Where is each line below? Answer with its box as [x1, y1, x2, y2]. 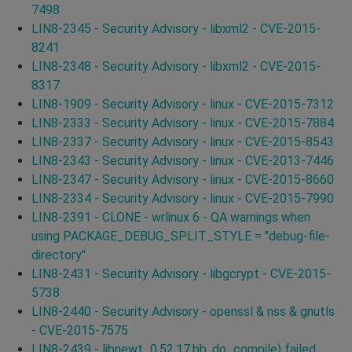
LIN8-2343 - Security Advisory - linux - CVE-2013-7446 [31, 152, 334, 168]
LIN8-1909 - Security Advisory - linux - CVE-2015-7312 [31, 96, 334, 112]
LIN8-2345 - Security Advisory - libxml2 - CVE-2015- [31, 20, 321, 36]
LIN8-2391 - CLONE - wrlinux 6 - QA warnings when [31, 209, 310, 225]
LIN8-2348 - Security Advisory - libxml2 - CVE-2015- [31, 58, 321, 74]
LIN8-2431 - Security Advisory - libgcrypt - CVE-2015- [31, 266, 331, 281]
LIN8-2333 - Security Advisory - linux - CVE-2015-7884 [31, 115, 334, 130]
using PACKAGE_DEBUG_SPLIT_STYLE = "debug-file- [31, 228, 330, 244]
